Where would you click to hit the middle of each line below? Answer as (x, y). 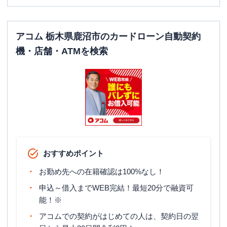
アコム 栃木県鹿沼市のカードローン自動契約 (108, 36)
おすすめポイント (73, 153)
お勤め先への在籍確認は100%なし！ (102, 172)
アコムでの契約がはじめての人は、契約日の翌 (119, 216)
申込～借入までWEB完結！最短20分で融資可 (116, 188)
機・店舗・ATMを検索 (62, 51)
